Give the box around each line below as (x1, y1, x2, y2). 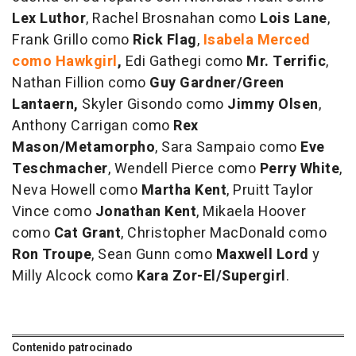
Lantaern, (12, 93, 79, 115)
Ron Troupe (12, 243, 91, 265)
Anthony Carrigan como (12, 114, 173, 137)
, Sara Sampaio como (155, 136, 300, 158)
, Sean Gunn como (91, 243, 216, 265)
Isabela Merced (203, 29, 311, 51)
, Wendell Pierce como (107, 157, 260, 180)
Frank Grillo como (12, 29, 133, 51)
